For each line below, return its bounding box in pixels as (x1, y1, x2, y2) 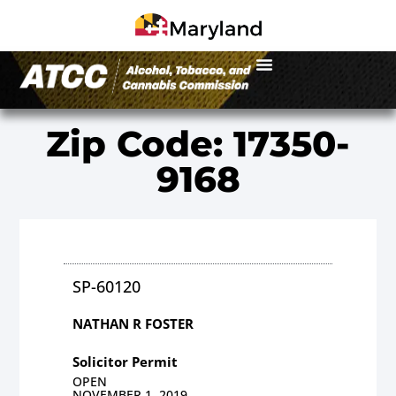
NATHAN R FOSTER (72, 314, 194, 332)
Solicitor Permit (72, 352, 179, 370)
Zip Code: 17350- (46, 121, 350, 165)
